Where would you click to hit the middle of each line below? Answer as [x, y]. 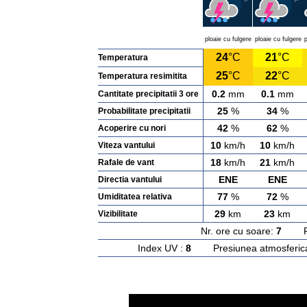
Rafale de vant [126, 162]
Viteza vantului [126, 145]
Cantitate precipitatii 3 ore [148, 94]
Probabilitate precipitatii [144, 111]
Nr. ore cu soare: [238, 231]
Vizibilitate [118, 214]
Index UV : [162, 248]
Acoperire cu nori [132, 128]
